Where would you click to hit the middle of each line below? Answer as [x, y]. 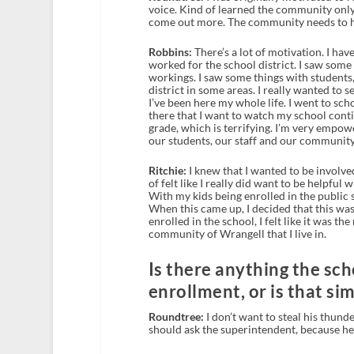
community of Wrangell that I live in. [237, 234]
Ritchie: [167, 171]
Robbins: [170, 51]
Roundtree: [176, 316]
